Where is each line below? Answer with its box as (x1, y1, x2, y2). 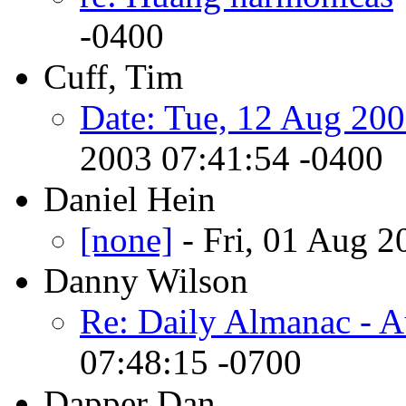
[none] (80, 219, 173, 259)
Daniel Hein (43, 179, 216, 218)
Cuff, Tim (43, 56, 183, 96)
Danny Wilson (43, 260, 248, 300)
